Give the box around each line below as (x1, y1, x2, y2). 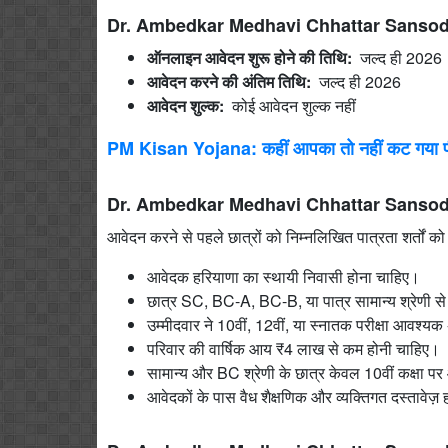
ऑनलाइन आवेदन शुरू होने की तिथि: (147, 45, 352, 69)
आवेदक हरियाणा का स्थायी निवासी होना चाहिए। (147, 264, 420, 288)
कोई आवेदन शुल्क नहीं (228, 93, 356, 117)
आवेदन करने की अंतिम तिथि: (147, 69, 311, 93)
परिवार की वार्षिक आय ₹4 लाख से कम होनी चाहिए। (147, 336, 440, 360)
